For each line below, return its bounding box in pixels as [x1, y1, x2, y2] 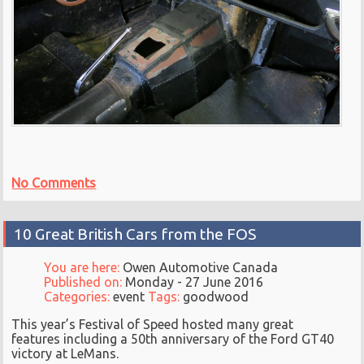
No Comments [11, 175, 97, 191]
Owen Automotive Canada [123, 260, 279, 275]
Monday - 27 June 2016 [125, 275, 264, 290]
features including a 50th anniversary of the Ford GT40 [11, 331, 335, 347]
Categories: [44, 289, 114, 305]
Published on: [44, 275, 126, 290]
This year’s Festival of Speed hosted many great [11, 317, 294, 332]
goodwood [183, 289, 249, 305]
